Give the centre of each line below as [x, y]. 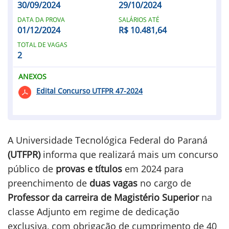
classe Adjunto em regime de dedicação [94, 212]
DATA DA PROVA [41, 20]
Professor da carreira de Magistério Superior [103, 197]
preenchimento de [49, 183]
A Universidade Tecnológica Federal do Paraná [108, 140]
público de [32, 169]
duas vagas [113, 183]
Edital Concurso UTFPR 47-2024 [89, 91]
